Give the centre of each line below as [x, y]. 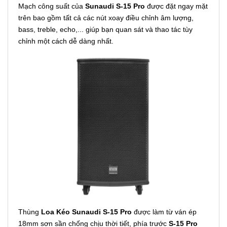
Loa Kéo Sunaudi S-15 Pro [87, 212]
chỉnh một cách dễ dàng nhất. [66, 41]
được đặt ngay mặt [176, 6]
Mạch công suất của [52, 6]
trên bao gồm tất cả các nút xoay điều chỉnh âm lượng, [106, 17]
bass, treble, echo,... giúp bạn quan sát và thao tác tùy [105, 29]
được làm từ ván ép [165, 212]
